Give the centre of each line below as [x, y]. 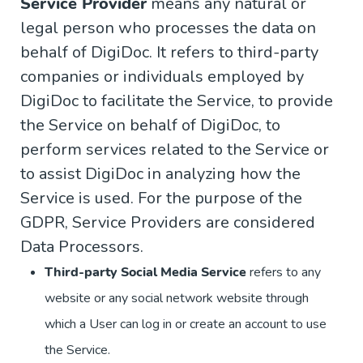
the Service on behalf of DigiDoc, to [150, 126]
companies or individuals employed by [162, 77]
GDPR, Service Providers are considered [168, 223]
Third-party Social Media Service [145, 273]
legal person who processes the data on [168, 28]
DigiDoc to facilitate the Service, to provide [177, 101]
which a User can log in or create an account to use [186, 325]
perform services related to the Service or [175, 150]
